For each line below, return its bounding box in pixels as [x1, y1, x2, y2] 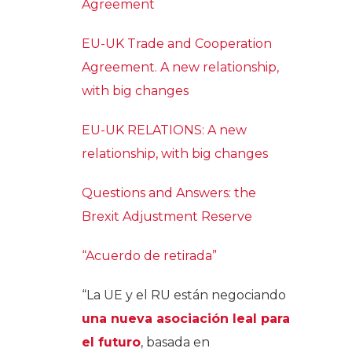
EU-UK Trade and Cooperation [82, 35, 272, 51]
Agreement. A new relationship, [82, 59, 279, 75]
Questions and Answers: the [82, 185, 256, 200]
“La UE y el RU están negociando [82, 287, 286, 302]
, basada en [141, 334, 210, 350]
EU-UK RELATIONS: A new [82, 122, 247, 137]
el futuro [82, 334, 141, 350]
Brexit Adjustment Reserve [82, 208, 252, 224]
